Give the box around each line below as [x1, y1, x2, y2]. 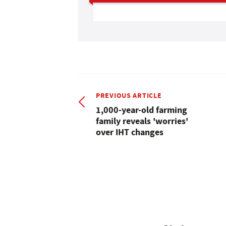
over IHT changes [96, 126, 163, 138]
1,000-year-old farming [96, 103, 187, 116]
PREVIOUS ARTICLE [96, 90, 162, 100]
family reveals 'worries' [96, 115, 188, 127]
